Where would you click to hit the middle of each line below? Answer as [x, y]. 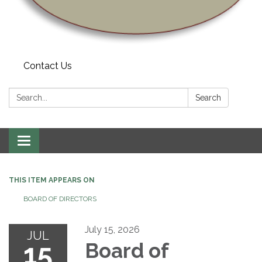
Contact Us [48, 65]
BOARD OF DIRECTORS [60, 199]
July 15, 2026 [112, 229]
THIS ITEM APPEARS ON [52, 180]
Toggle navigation [62, 142]
